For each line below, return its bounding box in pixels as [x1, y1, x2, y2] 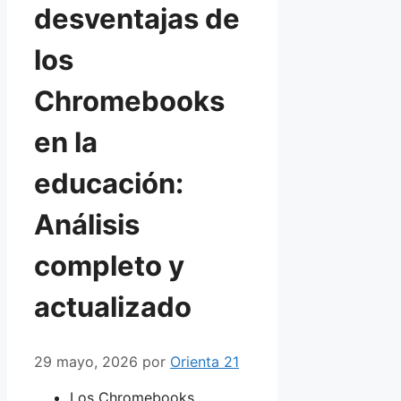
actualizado [34, 290, 192, 324]
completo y [34, 249, 184, 283]
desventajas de [34, 2, 240, 36]
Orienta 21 [170, 352, 239, 371]
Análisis [34, 208, 140, 242]
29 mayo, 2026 [34, 352, 138, 371]
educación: [34, 166, 183, 200]
